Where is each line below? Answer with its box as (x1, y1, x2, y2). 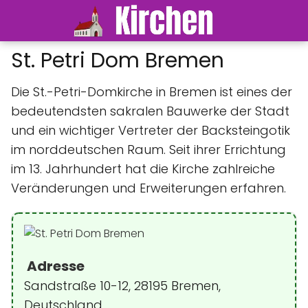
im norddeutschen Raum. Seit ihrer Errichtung (11, 141, 286, 158)
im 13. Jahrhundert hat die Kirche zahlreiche (11, 160, 275, 177)
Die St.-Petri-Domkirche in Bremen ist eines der (11, 83, 292, 100)
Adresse (24, 256, 85, 276)
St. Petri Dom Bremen (11, 46, 224, 75)
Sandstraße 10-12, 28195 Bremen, (24, 277, 221, 294)
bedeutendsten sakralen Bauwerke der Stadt (11, 102, 289, 120)
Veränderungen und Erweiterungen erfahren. (11, 179, 286, 197)
